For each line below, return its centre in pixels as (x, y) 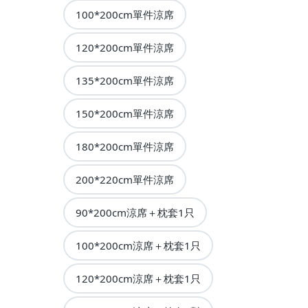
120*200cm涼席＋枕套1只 (138, 279)
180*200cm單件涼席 (125, 147)
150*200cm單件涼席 (125, 114)
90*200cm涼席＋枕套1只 (135, 213)
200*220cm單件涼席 (125, 180)
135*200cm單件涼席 (125, 81)
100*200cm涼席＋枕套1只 (138, 246)
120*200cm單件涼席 (125, 48)
